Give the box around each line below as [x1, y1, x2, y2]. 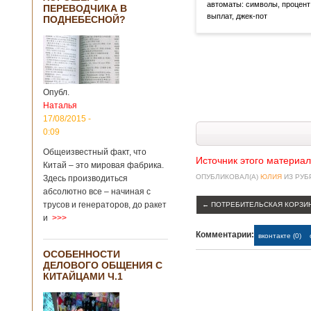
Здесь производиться [43, 174, 128, 183]
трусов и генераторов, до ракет [43, 200, 167, 210]
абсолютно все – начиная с [43, 187, 151, 196]
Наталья [43, 101, 77, 110]
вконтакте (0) [258, 231, 301, 239]
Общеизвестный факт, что [43, 147, 146, 157]
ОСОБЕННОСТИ [43, 249, 120, 260]
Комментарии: [196, 230, 254, 239]
